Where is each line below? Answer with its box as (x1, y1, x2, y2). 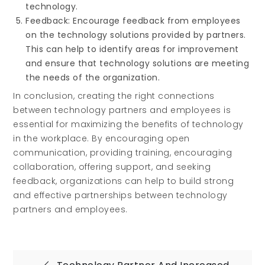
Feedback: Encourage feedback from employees (25, 15, 241, 27)
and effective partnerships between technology (13, 189, 228, 201)
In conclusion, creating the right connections (13, 90, 215, 102)
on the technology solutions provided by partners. (25, 29, 246, 41)
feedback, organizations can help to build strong (13, 175, 234, 187)
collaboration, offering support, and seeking (13, 161, 211, 173)
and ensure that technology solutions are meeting (25, 57, 250, 69)
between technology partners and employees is (13, 104, 231, 116)
